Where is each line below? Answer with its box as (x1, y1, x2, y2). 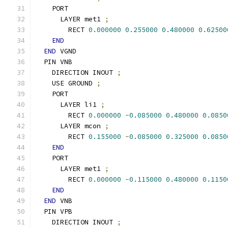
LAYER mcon (36, 122, 105, 130)
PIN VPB (36, 207, 72, 216)
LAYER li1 (36, 100, 101, 109)
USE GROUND (36, 79, 97, 88)
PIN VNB (36, 58, 72, 66)
